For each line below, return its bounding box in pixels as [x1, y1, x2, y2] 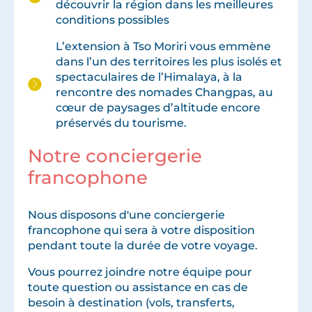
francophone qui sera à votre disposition [28, 222, 255, 237]
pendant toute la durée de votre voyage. [28, 237, 258, 252]
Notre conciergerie [28, 144, 202, 167]
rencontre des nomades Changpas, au [56, 85, 273, 100]
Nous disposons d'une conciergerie [28, 207, 225, 221]
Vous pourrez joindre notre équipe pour [28, 264, 252, 279]
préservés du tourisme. [56, 116, 187, 130]
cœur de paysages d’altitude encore [56, 100, 260, 115]
